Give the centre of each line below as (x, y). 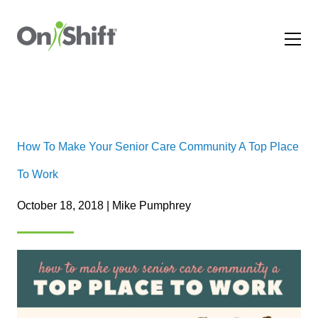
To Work (38, 174)
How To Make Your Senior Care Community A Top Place (158, 147)
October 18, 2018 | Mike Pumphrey (104, 205)
